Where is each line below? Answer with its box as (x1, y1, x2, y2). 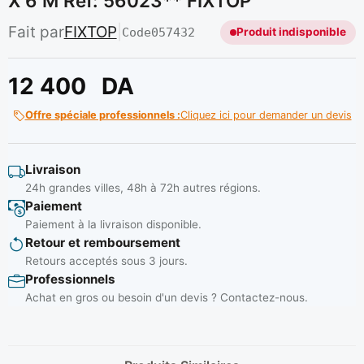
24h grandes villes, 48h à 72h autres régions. (24, 181, 261, 195)
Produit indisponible (236, 25, 347, 39)
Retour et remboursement (24, 235, 180, 251)
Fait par (7, 22, 64, 41)
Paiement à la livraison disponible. (24, 218, 201, 232)
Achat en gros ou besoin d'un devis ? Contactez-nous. (24, 291, 308, 305)
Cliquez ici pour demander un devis (180, 109, 352, 122)
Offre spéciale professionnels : (24, 109, 180, 122)
